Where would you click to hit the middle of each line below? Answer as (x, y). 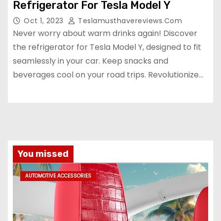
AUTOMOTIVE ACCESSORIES (58, 176)
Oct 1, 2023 (45, 20)
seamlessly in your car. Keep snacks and (91, 61)
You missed (43, 154)
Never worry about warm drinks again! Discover (105, 33)
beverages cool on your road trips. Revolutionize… (108, 74)
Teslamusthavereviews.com (129, 20)
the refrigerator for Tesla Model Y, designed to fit (107, 47)
